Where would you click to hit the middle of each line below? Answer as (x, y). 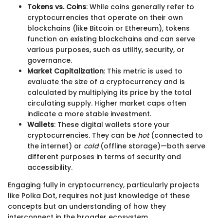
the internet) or (55, 146)
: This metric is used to (143, 71)
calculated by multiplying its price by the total (109, 93)
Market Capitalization (65, 71)
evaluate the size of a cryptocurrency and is (106, 82)
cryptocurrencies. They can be (82, 136)
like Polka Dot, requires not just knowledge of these (99, 196)
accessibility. (50, 168)
